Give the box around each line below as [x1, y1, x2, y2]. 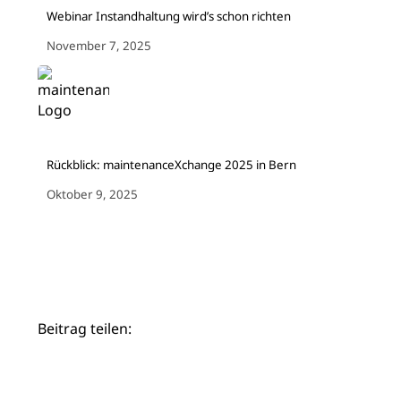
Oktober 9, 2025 [46, 185, 138, 202]
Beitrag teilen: [37, 319, 132, 339]
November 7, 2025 [46, 38, 151, 55]
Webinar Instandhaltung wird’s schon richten [46, 8, 299, 24]
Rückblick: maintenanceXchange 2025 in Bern [46, 156, 296, 173]
